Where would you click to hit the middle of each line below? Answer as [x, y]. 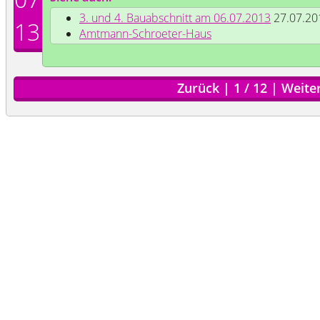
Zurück [198, 88]
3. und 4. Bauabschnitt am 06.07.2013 [175, 18]
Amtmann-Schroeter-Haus [145, 34]
